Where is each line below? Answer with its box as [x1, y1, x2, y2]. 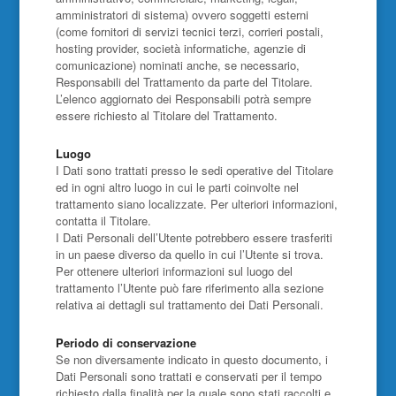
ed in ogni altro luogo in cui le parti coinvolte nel [55, 179, 299, 195]
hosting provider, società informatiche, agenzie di [55, 40, 306, 57]
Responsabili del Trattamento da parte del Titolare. [55, 73, 313, 90]
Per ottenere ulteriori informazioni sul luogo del [55, 263, 293, 279]
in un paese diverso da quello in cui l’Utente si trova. [55, 246, 324, 263]
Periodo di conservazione [55, 334, 196, 351]
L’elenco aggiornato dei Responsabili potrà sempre [55, 90, 311, 107]
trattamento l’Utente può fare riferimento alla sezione [55, 279, 324, 296]
